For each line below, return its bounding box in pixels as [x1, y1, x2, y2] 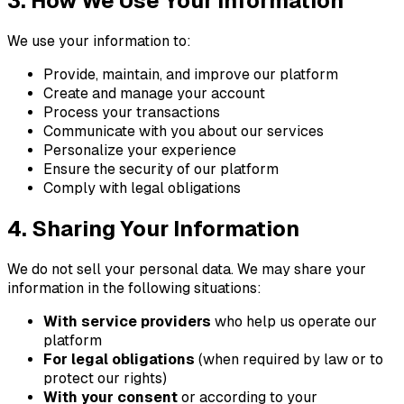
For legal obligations [43, 351, 195, 369]
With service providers [43, 313, 211, 331]
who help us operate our [211, 313, 377, 331]
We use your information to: [7, 32, 191, 50]
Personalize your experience [43, 142, 236, 160]
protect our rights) [43, 370, 167, 388]
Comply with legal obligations [43, 179, 241, 197]
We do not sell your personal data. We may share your [7, 261, 366, 279]
